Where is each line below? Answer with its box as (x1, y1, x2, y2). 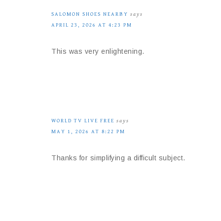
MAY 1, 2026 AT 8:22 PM (51, 128, 125, 135)
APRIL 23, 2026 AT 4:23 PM (51, 22, 132, 28)
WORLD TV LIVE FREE (51, 117, 114, 124)
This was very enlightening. (51, 47, 145, 55)
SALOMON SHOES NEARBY (51, 11, 128, 17)
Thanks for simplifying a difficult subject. (51, 154, 185, 162)
